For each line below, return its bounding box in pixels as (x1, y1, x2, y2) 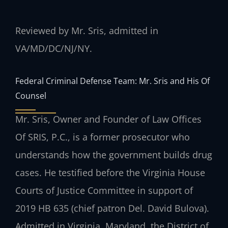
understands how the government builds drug (15, 149, 212, 161)
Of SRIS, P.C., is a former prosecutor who (15, 131, 190, 144)
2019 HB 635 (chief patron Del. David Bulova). (15, 202, 209, 215)
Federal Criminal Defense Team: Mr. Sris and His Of (15, 75, 210, 87)
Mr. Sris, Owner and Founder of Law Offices (15, 113, 202, 126)
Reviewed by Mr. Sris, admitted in (15, 24, 158, 37)
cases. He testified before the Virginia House (15, 166, 205, 179)
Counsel (15, 90, 46, 102)
